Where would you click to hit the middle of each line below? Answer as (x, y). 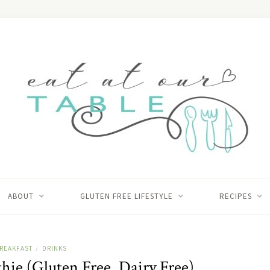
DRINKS (55, 248)
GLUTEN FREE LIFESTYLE (126, 196)
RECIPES (235, 196)
